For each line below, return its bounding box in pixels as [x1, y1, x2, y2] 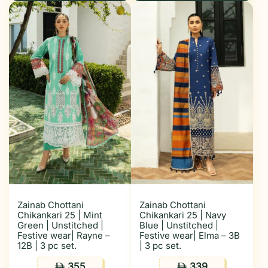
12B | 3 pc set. [17, 240, 77, 251]
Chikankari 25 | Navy [139, 209, 226, 221]
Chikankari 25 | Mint [17, 209, 102, 221]
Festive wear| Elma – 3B [139, 230, 240, 241]
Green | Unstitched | [17, 220, 103, 231]
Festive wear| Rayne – [17, 230, 110, 241]
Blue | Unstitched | [139, 220, 218, 231]
